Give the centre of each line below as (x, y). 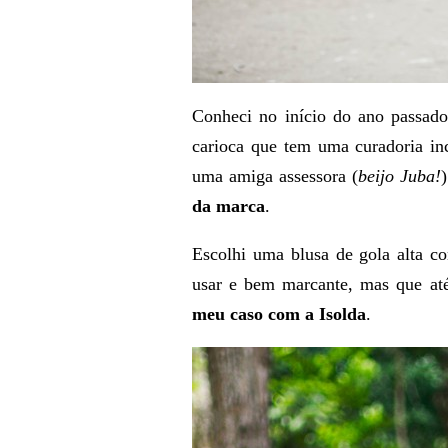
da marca (228, 206)
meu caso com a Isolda (279, 314)
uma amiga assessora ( (275, 176)
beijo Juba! (399, 176)
